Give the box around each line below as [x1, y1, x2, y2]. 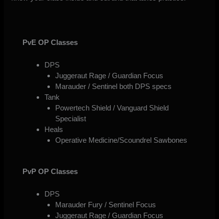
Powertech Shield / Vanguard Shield [55, 103, 169, 112]
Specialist [55, 114, 87, 123]
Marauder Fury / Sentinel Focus [55, 200, 156, 209]
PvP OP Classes [22, 167, 78, 176]
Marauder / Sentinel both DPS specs [55, 82, 172, 90]
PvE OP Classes [22, 38, 78, 46]
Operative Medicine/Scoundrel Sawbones [55, 135, 188, 144]
